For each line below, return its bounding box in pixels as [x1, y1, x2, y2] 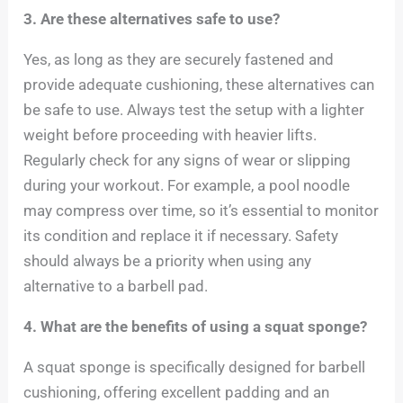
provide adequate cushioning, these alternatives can [23, 76, 375, 94]
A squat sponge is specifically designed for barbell [23, 358, 366, 376]
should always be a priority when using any [23, 252, 312, 270]
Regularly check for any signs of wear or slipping [23, 151, 352, 169]
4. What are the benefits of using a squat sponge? [23, 318, 368, 336]
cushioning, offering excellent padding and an [23, 383, 330, 401]
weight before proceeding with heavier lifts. [23, 126, 318, 144]
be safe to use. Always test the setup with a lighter [23, 101, 365, 119]
